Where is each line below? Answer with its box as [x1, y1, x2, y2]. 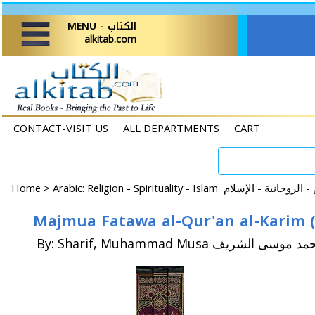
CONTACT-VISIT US [13, 121, 108, 135]
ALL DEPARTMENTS [123, 121, 219, 135]
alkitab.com [84, 32, 136, 46]
